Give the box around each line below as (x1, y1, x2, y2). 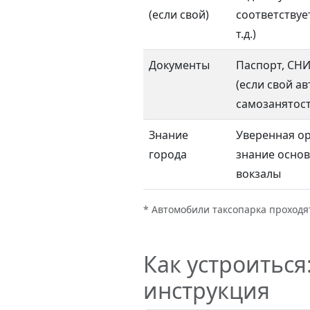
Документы (149, 57, 210, 73)
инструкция (143, 275, 271, 305)
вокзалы (236, 166, 282, 181)
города (149, 147, 188, 162)
